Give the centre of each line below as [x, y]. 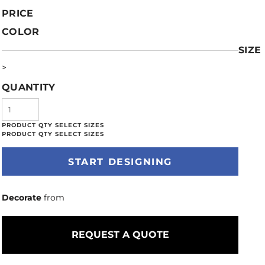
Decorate [22, 198]
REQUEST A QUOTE [120, 235]
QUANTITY [29, 87]
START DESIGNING [120, 162]
